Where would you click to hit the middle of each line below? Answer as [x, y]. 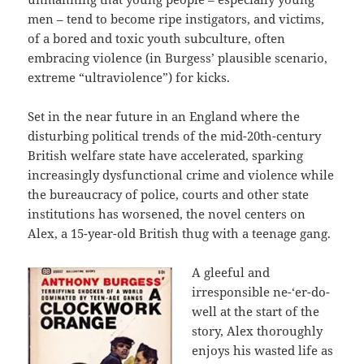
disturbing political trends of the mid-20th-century [175, 136]
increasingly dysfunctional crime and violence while [181, 175]
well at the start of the [256, 312]
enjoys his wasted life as [263, 351]
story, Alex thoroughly [258, 331]
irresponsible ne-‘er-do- [261, 292]
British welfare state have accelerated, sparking [166, 156]
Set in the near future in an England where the [164, 117]
